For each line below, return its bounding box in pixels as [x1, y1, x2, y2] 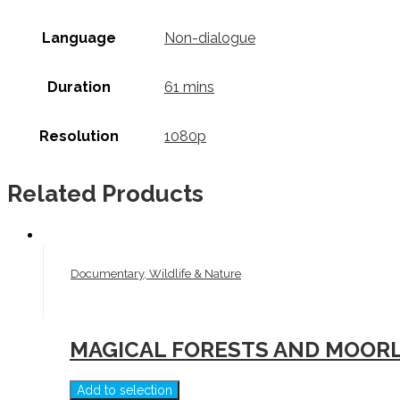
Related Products [7, 180, 204, 208]
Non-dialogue [164, 29, 255, 46]
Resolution [38, 127, 119, 145]
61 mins [164, 78, 214, 96]
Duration [46, 78, 111, 96]
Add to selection [77, 382, 172, 397]
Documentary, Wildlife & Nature [71, 266, 241, 280]
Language [41, 29, 116, 46]
